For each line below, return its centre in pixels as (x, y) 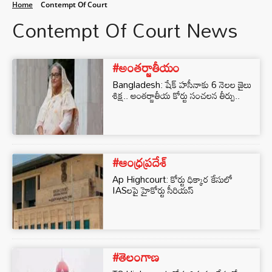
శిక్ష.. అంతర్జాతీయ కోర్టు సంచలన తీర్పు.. (176, 95)
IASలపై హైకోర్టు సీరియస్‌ (153, 190)
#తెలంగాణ (136, 257)
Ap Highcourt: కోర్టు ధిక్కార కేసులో (172, 179)
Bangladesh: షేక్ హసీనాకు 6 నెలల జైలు (182, 84)
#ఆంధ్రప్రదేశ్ (140, 162)
